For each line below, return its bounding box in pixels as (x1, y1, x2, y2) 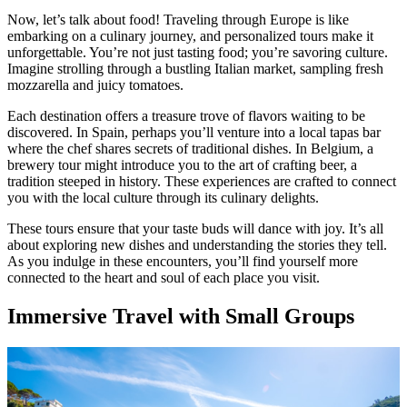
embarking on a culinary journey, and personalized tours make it (7, 27, 373, 44)
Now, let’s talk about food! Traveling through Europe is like (7, 11, 349, 27)
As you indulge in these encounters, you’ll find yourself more (7, 253, 358, 269)
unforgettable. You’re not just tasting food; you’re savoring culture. (7, 44, 388, 60)
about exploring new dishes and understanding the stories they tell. (7, 236, 387, 253)
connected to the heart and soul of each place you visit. (7, 269, 320, 285)
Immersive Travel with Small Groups (7, 303, 354, 328)
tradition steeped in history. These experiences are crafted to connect (7, 173, 396, 189)
